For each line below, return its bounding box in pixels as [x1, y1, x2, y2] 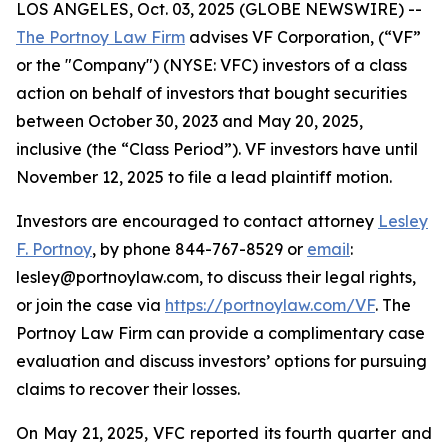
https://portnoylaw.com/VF [165, 295, 375, 315]
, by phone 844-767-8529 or [92, 239, 307, 259]
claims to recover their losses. [16, 379, 240, 399]
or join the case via [16, 295, 165, 315]
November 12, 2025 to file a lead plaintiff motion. [16, 167, 392, 187]
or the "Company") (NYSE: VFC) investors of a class [16, 55, 407, 75]
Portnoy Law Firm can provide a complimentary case [16, 323, 425, 343]
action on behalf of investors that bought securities [16, 83, 407, 103]
